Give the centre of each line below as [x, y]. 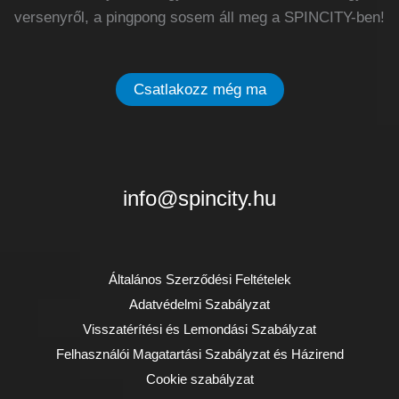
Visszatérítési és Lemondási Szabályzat [199, 330]
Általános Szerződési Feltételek [199, 280]
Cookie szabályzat [199, 379]
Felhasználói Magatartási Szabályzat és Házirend [199, 354]
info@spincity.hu [199, 199]
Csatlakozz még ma [199, 90]
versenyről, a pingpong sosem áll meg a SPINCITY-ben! [199, 18]
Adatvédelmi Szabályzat [199, 305]
